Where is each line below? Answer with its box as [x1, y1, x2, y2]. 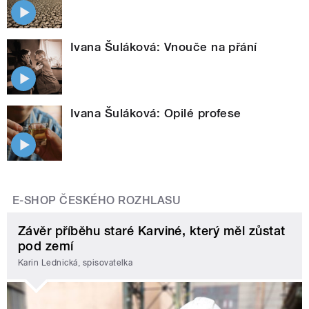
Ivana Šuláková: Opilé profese [70, 106, 241, 121]
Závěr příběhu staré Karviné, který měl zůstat [18, 223, 286, 239]
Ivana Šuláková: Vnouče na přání [70, 40, 257, 54]
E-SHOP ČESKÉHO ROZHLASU [12, 194, 181, 208]
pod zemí [18, 239, 74, 254]
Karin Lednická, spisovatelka [18, 257, 133, 268]
